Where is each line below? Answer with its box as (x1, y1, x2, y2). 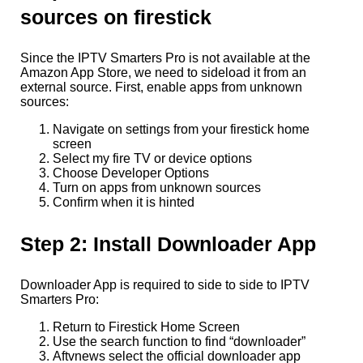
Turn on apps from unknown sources (53, 181, 261, 195)
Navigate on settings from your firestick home (53, 122, 310, 137)
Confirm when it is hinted (53, 195, 194, 210)
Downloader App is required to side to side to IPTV (20, 277, 310, 292)
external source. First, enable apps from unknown (20, 80, 302, 95)
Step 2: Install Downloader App (20, 233, 316, 256)
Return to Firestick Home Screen (53, 319, 240, 334)
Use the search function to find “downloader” (53, 334, 305, 348)
